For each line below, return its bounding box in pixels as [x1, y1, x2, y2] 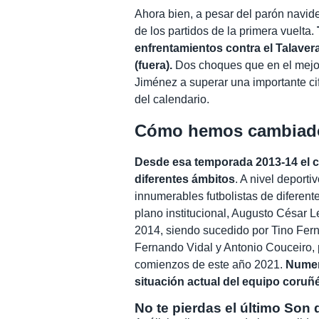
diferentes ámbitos [135, 172, 236, 185]
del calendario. [135, 93, 210, 105]
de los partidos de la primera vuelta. [135, 24, 318, 37]
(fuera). [135, 58, 173, 71]
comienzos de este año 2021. [135, 258, 286, 271]
